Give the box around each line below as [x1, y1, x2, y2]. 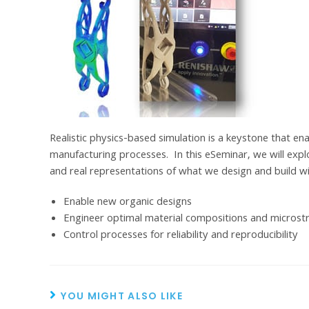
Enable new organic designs [63, 194, 192, 212]
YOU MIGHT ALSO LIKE [61, 289, 183, 303]
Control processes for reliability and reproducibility [63, 227, 298, 246]
